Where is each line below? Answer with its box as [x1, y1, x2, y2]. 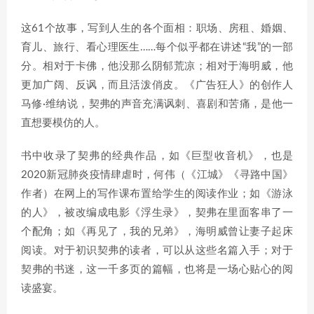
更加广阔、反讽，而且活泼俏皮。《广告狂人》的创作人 [21, 79, 293, 90]
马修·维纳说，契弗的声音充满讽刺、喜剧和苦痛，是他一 [21, 98, 293, 109]
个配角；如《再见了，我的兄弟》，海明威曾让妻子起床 [21, 226, 293, 237]
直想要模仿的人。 [21, 117, 105, 128]
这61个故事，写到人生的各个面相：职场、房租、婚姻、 [21, 22, 293, 34]
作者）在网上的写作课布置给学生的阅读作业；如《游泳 [21, 188, 293, 199]
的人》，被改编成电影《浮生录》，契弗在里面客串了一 [21, 207, 293, 218]
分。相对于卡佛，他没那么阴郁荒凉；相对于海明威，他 [21, 60, 293, 71]
